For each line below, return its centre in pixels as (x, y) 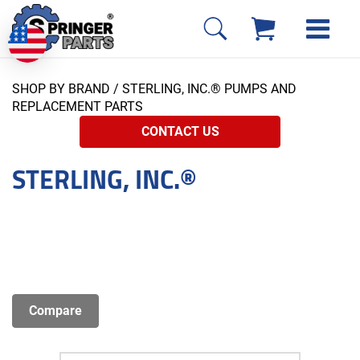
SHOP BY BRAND (61, 89)
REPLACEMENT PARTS (78, 107)
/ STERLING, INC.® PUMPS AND (203, 89)
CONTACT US (180, 132)
